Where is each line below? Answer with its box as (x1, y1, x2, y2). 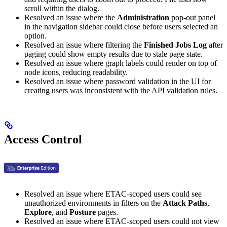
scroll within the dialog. (24, 4, 99, 13)
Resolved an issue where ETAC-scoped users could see (24, 189, 202, 198)
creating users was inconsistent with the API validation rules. (24, 86, 217, 95)
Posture (69, 207, 96, 216)
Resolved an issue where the (24, 13, 117, 22)
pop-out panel (169, 13, 215, 22)
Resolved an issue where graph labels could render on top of (24, 58, 217, 67)
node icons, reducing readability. (24, 67, 128, 77)
